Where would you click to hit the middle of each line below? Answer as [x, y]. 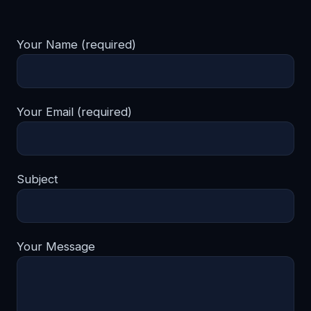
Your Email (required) [74, 112]
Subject [37, 179]
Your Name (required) [76, 44]
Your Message [56, 246]
